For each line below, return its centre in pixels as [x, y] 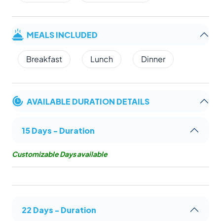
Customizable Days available [60, 154]
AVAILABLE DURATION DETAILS [88, 101]
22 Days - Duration [59, 210]
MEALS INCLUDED [62, 35]
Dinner [153, 59]
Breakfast [44, 59]
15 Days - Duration [58, 130]
